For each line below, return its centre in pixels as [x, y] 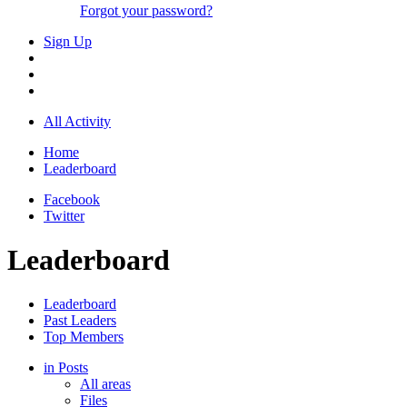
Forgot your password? [146, 10]
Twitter [64, 215]
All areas [105, 384]
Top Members [84, 337]
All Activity [77, 121]
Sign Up [68, 41]
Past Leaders [80, 321]
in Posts [66, 368]
